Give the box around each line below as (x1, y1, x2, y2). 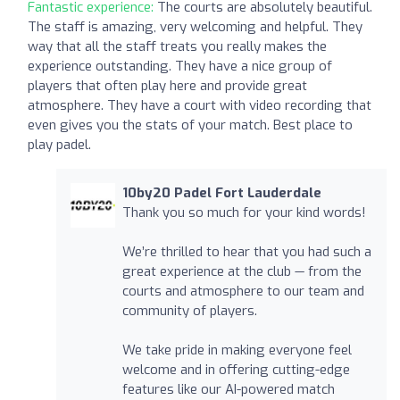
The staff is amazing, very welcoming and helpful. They (28, 17, 362, 36)
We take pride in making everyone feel (121, 340, 352, 359)
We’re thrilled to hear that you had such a (121, 242, 371, 261)
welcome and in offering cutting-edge (121, 360, 350, 379)
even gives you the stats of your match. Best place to (28, 115, 353, 134)
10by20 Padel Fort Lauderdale (121, 183, 321, 202)
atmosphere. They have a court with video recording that (28, 96, 371, 114)
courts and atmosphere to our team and (121, 281, 364, 300)
